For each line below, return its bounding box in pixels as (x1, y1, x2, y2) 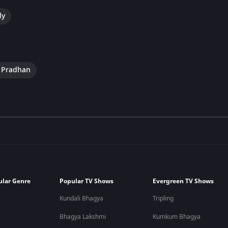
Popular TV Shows (60, 177, 114, 186)
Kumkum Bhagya (153, 212, 201, 221)
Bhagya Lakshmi (60, 212, 106, 221)
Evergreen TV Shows (153, 177, 214, 186)
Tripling (153, 194, 174, 203)
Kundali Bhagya (60, 194, 104, 203)
